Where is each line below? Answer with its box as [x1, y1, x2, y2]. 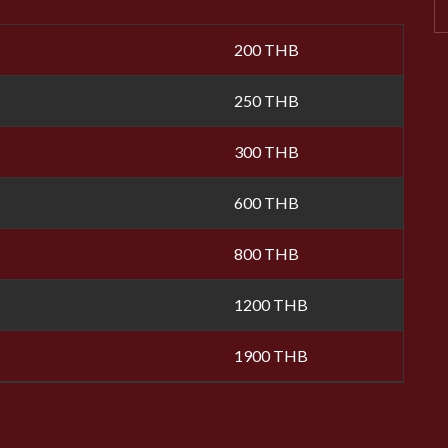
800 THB [233, 243, 299, 263]
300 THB [233, 141, 299, 161]
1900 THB [233, 345, 308, 365]
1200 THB [233, 294, 308, 314]
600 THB [233, 192, 299, 212]
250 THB [233, 90, 299, 110]
